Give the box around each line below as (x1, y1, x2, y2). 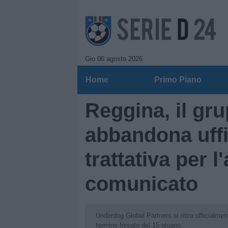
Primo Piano (154, 75, 202, 84)
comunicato (85, 173, 198, 195)
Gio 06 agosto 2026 (85, 55, 142, 63)
